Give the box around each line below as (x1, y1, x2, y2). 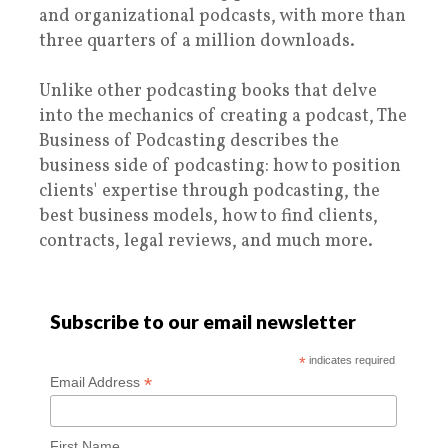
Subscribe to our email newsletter (50, 310, 357, 334)
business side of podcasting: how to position (39, 154, 401, 180)
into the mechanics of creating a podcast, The (39, 104, 407, 130)
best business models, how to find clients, (39, 204, 378, 230)
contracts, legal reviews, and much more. (39, 229, 373, 255)
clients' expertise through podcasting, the (39, 179, 380, 205)
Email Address (50, 374, 145, 391)
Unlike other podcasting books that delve (39, 79, 377, 105)
